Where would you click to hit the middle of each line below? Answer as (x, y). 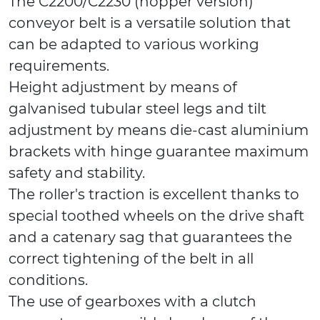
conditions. (48, 280)
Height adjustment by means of (123, 87)
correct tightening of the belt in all (131, 259)
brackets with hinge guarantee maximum (159, 152)
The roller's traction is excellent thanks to (154, 195)
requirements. (59, 66)
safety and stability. (77, 173)
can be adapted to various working (134, 45)
